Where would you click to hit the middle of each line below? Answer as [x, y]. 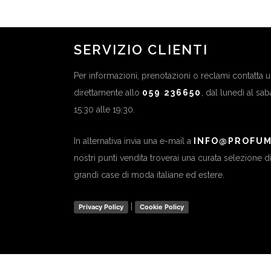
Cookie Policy [162, 207]
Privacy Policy [101, 207]
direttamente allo [108, 93]
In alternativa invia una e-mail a [134, 141]
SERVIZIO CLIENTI [141, 50]
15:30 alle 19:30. [104, 109]
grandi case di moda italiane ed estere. [149, 175]
